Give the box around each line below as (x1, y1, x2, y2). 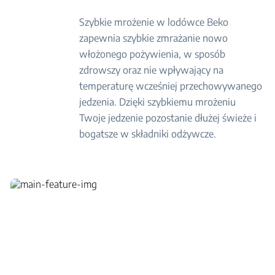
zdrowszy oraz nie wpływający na (79, 64, 224, 76)
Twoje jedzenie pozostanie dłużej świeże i (79, 112, 257, 124)
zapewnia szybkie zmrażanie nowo (79, 32, 228, 44)
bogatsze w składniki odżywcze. (79, 128, 217, 140)
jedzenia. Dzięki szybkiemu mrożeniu (79, 96, 236, 108)
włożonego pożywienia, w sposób (79, 48, 226, 60)
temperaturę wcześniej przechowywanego (79, 80, 263, 92)
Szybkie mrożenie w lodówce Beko (79, 16, 229, 28)
